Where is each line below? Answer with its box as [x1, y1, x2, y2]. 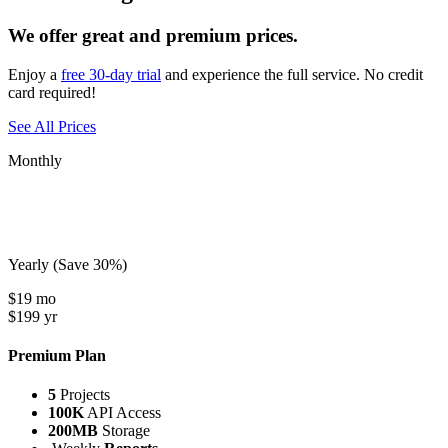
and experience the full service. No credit [161, 65, 423, 83]
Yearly [8, 255, 53, 273]
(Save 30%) [53, 255, 127, 273]
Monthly [8, 151, 62, 169]
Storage [98, 422, 150, 440]
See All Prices [8, 117, 96, 135]
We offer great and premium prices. [8, 24, 298, 46]
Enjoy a [8, 65, 61, 83]
